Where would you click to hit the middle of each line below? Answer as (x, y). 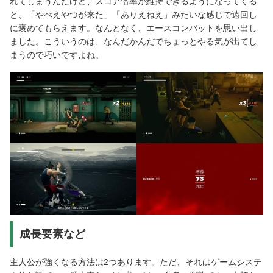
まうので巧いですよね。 (57, 55)
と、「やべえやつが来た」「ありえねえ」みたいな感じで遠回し (133, 14)
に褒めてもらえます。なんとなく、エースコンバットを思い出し (133, 28)
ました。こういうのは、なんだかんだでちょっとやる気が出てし (133, 41)
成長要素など (52, 234)
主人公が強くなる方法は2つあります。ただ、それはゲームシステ (136, 262)
